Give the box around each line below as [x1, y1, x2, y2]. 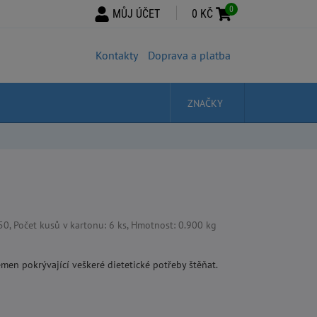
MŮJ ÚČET [113, 7, 161, 21]
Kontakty [96, 48, 138, 62]
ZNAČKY [188, 97, 223, 110]
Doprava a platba [148, 48, 231, 62]
